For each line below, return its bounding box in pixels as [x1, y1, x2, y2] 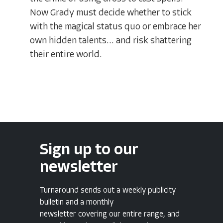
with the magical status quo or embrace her [30, 22, 201, 32]
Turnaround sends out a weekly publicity [40, 186, 176, 195]
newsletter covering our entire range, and [40, 210, 180, 219]
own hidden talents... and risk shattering [30, 36, 192, 46]
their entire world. [30, 50, 102, 60]
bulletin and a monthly [40, 198, 113, 207]
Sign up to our [40, 142, 138, 158]
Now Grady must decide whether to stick [30, 8, 192, 18]
